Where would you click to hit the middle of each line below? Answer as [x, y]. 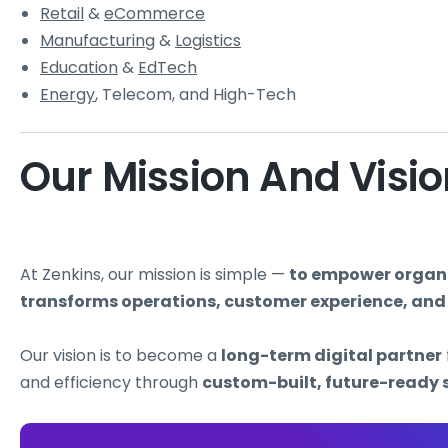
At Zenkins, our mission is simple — [154, 275]
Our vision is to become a [120, 356]
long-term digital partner [331, 356]
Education [79, 68]
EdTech [167, 68]
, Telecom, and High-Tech [195, 95]
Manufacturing [97, 41]
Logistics [208, 41]
